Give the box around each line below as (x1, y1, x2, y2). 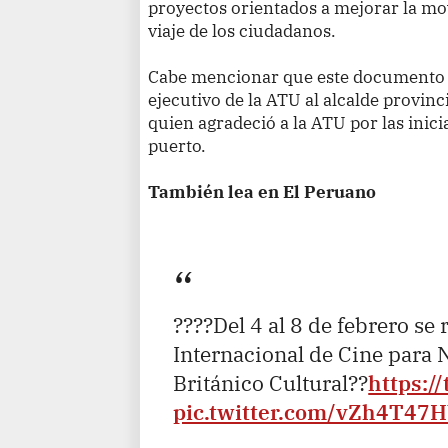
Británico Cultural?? (173, 368, 369, 397)
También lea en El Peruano (148, 179, 377, 203)
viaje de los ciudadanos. (148, 18, 337, 42)
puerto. (148, 133, 207, 157)
